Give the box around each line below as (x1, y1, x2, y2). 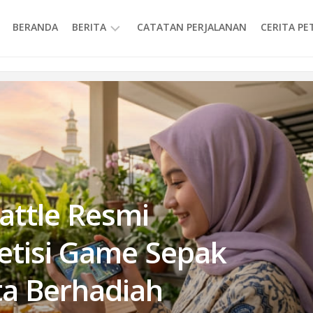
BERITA (72, 20, 106, 34)
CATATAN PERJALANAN (137, 20, 247, 34)
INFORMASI (86, 64, 139, 78)
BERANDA (13, 20, 58, 34)
